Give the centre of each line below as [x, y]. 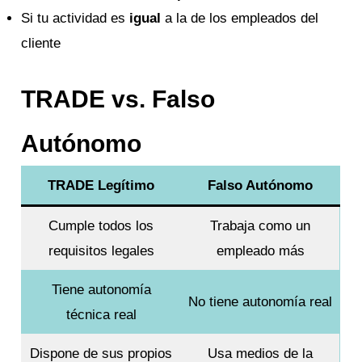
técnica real [101, 314]
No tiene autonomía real [261, 301]
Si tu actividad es [76, 19]
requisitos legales [101, 250]
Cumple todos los [101, 225]
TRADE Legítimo [101, 185]
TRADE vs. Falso [118, 99]
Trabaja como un [261, 225]
